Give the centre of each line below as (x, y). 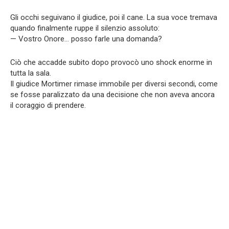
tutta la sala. (31, 73)
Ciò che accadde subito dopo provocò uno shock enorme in (111, 62)
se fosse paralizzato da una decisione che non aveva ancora (112, 94)
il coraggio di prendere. (48, 105)
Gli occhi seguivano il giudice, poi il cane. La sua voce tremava (114, 17)
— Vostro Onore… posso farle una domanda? (86, 39)
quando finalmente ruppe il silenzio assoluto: (85, 28)
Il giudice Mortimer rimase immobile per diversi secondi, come (114, 84)
